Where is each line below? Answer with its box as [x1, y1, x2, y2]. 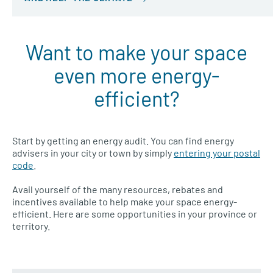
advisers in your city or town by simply [12, 146, 174, 158]
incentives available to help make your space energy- [12, 195, 237, 207]
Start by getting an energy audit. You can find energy [12, 134, 234, 146]
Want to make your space [26, 39, 247, 65]
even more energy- [54, 62, 219, 88]
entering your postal [174, 146, 260, 158]
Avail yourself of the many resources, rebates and [12, 183, 223, 195]
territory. [12, 219, 50, 232]
